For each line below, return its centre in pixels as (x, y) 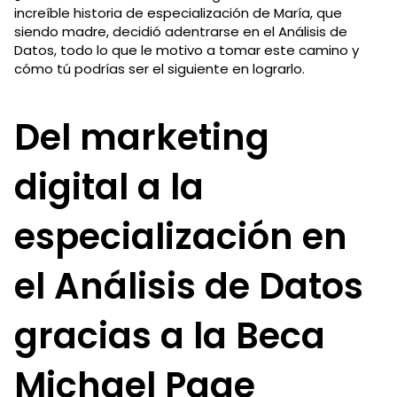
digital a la (109, 187)
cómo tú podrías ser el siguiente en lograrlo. (160, 68)
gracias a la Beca (170, 335)
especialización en (181, 236)
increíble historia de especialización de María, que (178, 12)
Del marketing (142, 137)
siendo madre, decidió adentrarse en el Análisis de (181, 31)
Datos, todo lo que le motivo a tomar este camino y (187, 50)
